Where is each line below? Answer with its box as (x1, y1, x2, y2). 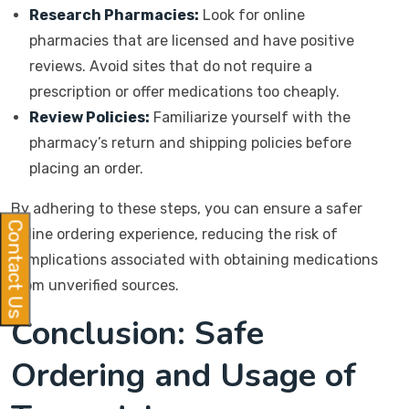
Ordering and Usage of (11, 353, 356, 398)
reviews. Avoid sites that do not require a (29, 58, 312, 75)
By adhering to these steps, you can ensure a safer (11, 200, 362, 217)
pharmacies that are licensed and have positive (29, 32, 354, 49)
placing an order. (29, 160, 143, 177)
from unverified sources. (11, 277, 179, 294)
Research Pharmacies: (29, 6, 199, 24)
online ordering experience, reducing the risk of (11, 225, 338, 243)
